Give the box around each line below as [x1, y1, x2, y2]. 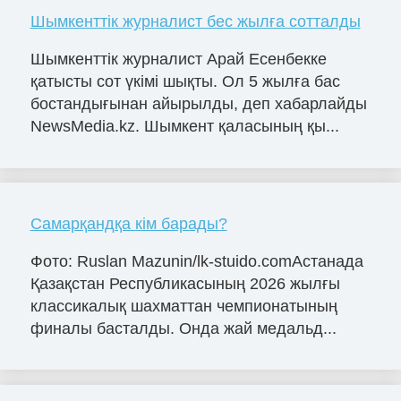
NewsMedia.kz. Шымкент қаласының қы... [30, 116, 339, 135]
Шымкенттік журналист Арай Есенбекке [30, 49, 327, 68]
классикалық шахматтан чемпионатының [30, 296, 337, 315]
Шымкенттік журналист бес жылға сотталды [30, 13, 361, 31]
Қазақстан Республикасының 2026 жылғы [30, 274, 340, 293]
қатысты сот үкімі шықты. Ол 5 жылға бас [30, 72, 340, 90]
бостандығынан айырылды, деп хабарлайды [30, 94, 367, 113]
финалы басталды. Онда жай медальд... [30, 319, 337, 337]
